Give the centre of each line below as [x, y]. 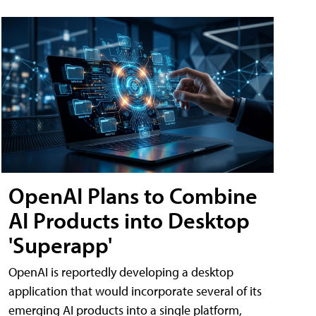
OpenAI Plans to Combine [133, 196]
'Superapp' [60, 245]
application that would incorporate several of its [135, 291]
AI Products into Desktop [129, 220]
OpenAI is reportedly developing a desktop [121, 272]
